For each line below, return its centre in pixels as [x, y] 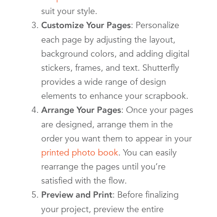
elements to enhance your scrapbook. [115, 95]
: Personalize [155, 25]
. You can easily [147, 152]
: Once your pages [157, 109]
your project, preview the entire [102, 209]
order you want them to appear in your [116, 138]
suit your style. [69, 11]
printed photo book [80, 152]
